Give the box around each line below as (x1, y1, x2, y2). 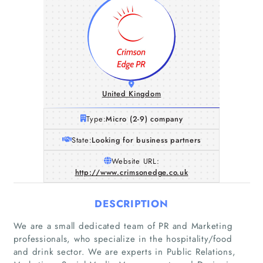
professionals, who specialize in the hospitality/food (13, 232, 232, 245)
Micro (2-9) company (106, 113, 183, 124)
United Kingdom (102, 88, 161, 99)
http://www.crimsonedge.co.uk (75, 166, 188, 178)
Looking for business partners (92, 134, 201, 146)
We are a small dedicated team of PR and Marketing (13, 219, 233, 232)
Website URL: (111, 155, 160, 167)
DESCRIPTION (95, 196, 168, 211)
